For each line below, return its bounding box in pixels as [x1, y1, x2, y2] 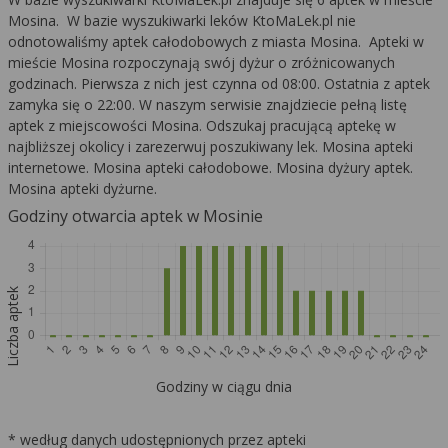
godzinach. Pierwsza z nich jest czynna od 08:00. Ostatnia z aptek [8, 73, 430, 93]
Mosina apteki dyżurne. [8, 178, 157, 198]
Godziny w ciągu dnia [156, 376, 292, 396]
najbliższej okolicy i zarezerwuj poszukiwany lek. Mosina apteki [8, 136, 413, 156]
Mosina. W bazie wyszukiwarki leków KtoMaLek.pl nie [8, 10, 356, 30]
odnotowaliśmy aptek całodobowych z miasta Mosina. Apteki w [8, 31, 424, 51]
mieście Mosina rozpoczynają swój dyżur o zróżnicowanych [8, 52, 395, 72]
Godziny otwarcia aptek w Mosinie [8, 204, 263, 227]
